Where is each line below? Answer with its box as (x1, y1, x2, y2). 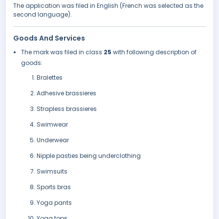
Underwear (37, 136, 69, 145)
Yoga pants (37, 198, 72, 207)
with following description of (113, 48, 197, 57)
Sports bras (37, 183, 71, 192)
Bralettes (37, 73, 63, 82)
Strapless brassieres (37, 105, 97, 113)
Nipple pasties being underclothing (37, 152, 141, 160)
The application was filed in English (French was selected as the (13, 1, 203, 10)
